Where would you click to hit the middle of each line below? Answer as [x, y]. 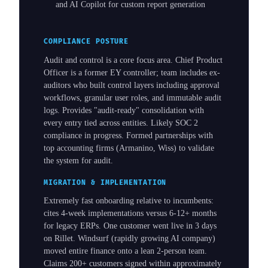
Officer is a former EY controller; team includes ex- [132, 72]
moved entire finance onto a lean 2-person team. [125, 251]
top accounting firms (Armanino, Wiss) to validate [129, 148]
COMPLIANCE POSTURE [86, 42]
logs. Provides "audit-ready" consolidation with [124, 110]
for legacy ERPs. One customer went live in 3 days [130, 226]
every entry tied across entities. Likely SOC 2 [121, 123]
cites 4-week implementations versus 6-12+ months [130, 214]
